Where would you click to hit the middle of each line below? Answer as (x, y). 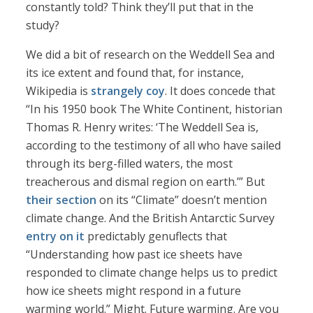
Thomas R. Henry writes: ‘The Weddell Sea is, (143, 128)
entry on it (56, 236)
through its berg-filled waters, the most (130, 164)
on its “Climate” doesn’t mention (182, 200)
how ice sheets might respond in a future (134, 291)
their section (61, 200)
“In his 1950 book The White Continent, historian (154, 109)
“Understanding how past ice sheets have (134, 255)
